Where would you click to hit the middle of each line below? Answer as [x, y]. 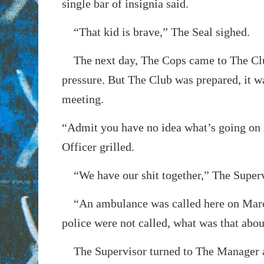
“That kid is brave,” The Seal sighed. [156, 32]
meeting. [82, 99]
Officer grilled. [98, 146]
